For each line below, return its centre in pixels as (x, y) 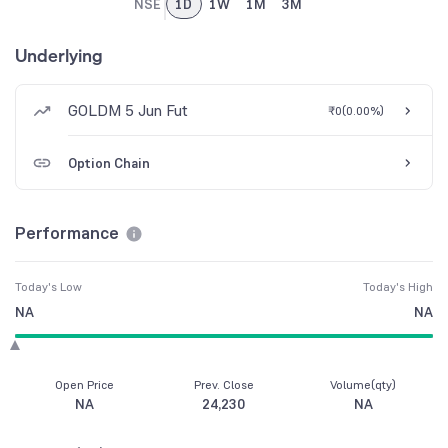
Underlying (59, 55)
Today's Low (48, 287)
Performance (67, 233)
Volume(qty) (363, 385)
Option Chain (109, 163)
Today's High (398, 287)
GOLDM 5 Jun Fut (128, 110)
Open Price (85, 385)
